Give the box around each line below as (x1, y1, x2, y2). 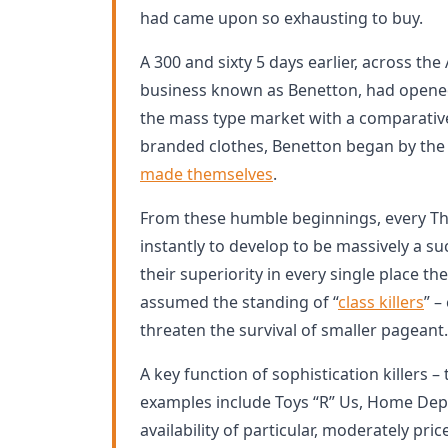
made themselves (140, 163, 273, 185)
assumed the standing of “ (140, 291, 338, 313)
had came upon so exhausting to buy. (140, 7, 423, 29)
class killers (338, 291, 424, 313)
